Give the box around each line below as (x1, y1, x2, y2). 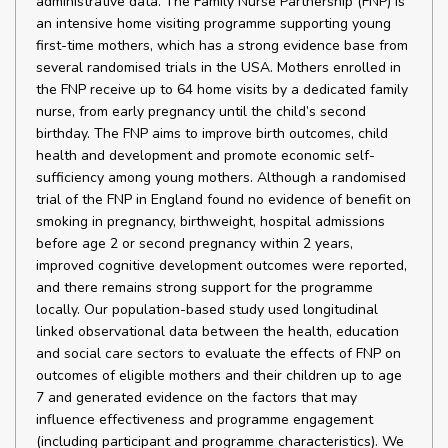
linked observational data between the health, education (36, 322, 399, 341)
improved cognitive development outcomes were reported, (36, 256, 407, 275)
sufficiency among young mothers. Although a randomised (36, 168, 406, 187)
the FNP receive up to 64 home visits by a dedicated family (36, 80, 408, 99)
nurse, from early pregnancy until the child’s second (36, 102, 366, 121)
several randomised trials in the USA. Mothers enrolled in (36, 58, 401, 77)
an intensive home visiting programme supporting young (36, 14, 391, 33)
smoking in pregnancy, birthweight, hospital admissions (36, 212, 385, 231)
